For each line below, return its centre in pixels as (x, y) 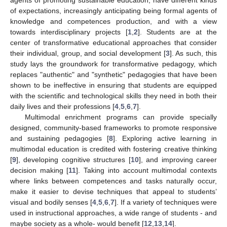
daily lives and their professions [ (62, 106)
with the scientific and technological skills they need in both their (113, 96)
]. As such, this (193, 53)
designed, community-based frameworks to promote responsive (113, 127)
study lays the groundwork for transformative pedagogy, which (113, 64)
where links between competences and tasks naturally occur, (113, 181)
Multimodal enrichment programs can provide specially (121, 117)
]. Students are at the (177, 32)
